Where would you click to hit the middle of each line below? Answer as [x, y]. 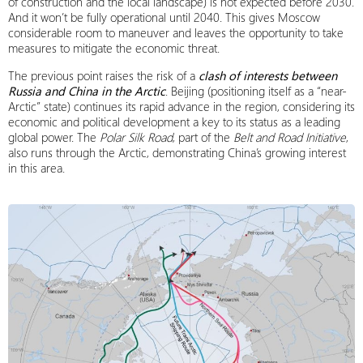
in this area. [36, 168]
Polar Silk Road [136, 137]
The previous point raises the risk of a [103, 75]
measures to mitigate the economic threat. [114, 48]
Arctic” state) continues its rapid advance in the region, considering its [181, 106]
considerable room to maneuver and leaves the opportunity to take [176, 32]
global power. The [54, 137]
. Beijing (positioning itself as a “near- [256, 91]
